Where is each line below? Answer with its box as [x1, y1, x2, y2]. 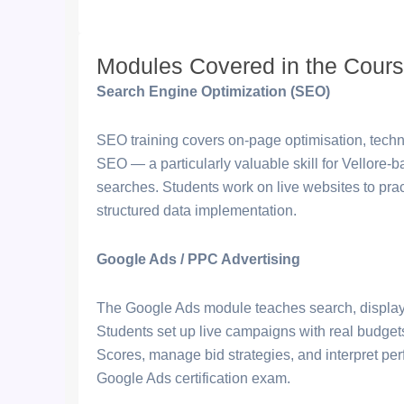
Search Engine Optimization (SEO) [96, 84, 330, 99]
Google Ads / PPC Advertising [96, 252, 300, 267]
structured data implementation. [96, 203, 297, 218]
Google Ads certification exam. [96, 371, 290, 386]
